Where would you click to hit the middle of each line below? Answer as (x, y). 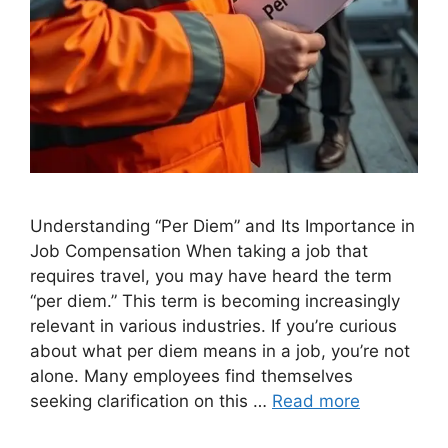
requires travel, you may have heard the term (211, 276)
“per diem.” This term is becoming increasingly (215, 301)
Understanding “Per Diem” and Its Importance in (222, 226)
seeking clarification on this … (151, 401)
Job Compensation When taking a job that (199, 251)
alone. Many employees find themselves (191, 376)
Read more (316, 401)
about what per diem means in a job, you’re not (220, 351)
